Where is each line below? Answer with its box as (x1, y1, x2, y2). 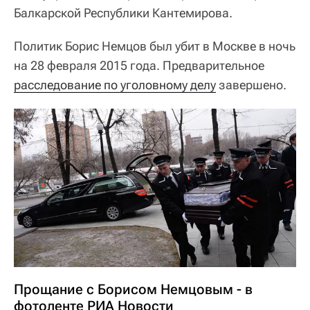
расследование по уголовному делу (14, 77, 216, 92)
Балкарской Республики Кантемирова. (14, 5, 232, 20)
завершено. (216, 77, 286, 92)
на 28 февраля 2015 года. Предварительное (14, 57, 264, 73)
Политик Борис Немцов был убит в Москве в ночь (14, 38, 295, 53)
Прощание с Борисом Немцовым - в (14, 281, 253, 298)
